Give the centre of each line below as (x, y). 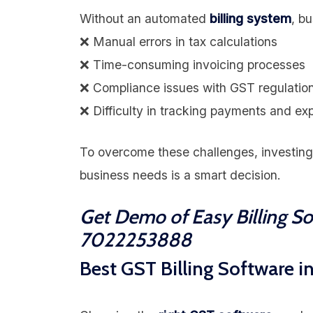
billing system (250, 18)
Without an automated (145, 18)
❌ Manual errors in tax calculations (179, 41)
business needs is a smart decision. (180, 175)
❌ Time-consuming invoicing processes (192, 64)
